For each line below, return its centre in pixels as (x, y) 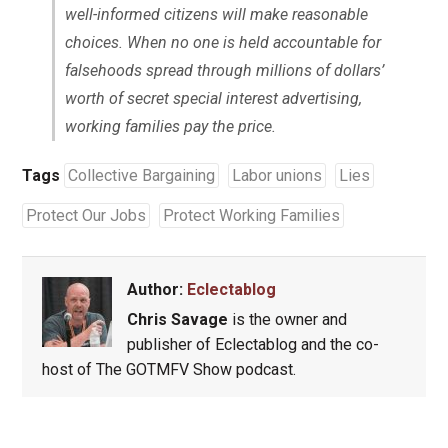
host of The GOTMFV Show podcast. (168, 370)
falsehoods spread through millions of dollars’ (224, 71)
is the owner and (287, 320)
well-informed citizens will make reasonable (216, 15)
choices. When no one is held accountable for (222, 43)
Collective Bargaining (141, 176)
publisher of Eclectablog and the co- (252, 345)
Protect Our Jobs (85, 216)
